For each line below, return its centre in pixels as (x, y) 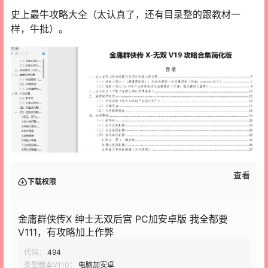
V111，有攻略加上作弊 (66, 232)
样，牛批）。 (39, 28)
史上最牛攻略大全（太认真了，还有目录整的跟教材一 (126, 14)
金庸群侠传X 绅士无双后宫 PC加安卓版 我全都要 (123, 219)
